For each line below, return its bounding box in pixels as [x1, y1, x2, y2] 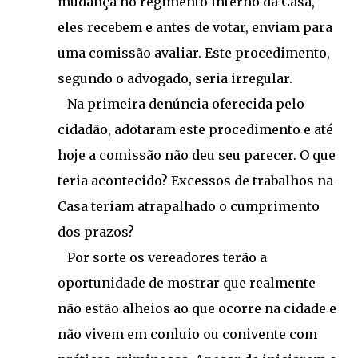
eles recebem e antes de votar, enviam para [58, 19, 332, 35]
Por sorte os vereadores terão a [58, 249, 267, 265]
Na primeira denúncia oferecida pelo [58, 96, 304, 112]
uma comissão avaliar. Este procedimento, [58, 45, 330, 61]
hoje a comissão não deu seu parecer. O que [58, 147, 336, 163]
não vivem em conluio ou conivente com [58, 326, 317, 342]
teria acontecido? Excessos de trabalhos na [58, 173, 333, 189]
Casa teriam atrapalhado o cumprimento [58, 198, 320, 214]
